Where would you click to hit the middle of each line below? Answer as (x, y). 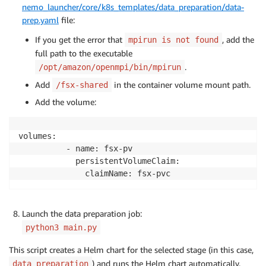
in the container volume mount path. (181, 85)
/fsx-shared (82, 85)
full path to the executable (84, 53)
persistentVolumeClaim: (99, 161)
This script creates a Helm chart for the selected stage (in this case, (131, 250)
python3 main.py (61, 228)
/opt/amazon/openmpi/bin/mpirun (110, 67)
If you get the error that (80, 40)
